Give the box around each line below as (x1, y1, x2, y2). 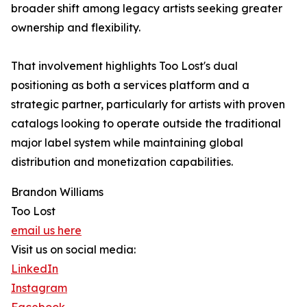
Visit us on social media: (11, 243, 136, 257)
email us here (11, 223, 82, 238)
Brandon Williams (11, 185, 103, 199)
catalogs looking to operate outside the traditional (11, 116, 281, 131)
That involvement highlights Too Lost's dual (11, 59, 238, 73)
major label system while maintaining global (11, 136, 243, 150)
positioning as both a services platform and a (11, 78, 249, 93)
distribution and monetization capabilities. (11, 155, 233, 169)
